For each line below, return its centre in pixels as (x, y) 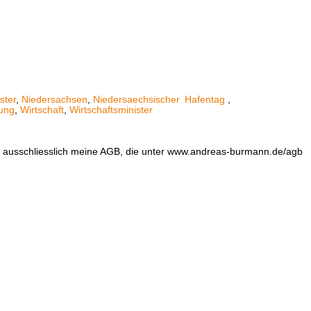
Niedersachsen (54, 99)
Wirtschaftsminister (111, 110)
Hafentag (205, 99)
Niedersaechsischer (137, 99)
